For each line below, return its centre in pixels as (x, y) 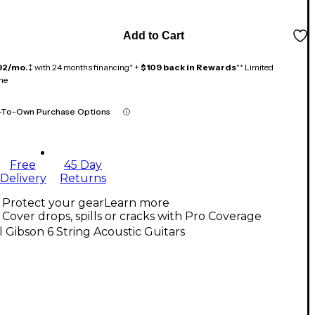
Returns (83, 179)
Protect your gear (53, 203)
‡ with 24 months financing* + (84, 67)
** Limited (255, 67)
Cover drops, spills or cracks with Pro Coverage (132, 217)
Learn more (137, 203)
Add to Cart (153, 36)
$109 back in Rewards (188, 67)
